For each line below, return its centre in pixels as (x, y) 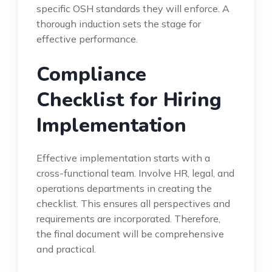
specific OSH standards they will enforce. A (133, 8)
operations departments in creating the (124, 188)
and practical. (66, 249)
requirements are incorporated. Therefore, (128, 218)
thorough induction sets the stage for (119, 23)
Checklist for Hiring (129, 100)
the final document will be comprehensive (130, 233)
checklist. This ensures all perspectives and (133, 203)
